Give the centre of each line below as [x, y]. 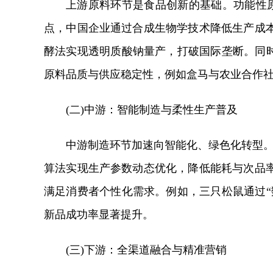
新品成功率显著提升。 [99, 214]
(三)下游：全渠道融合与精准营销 [146, 250]
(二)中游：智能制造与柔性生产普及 [152, 110]
